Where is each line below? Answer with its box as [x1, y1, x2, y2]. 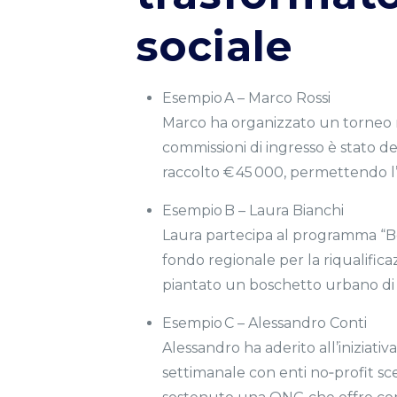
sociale [135, 21, 293, 72]
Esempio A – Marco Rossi [161, 90, 331, 106]
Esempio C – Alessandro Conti [161, 315, 367, 331]
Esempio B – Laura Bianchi [161, 202, 344, 219]
